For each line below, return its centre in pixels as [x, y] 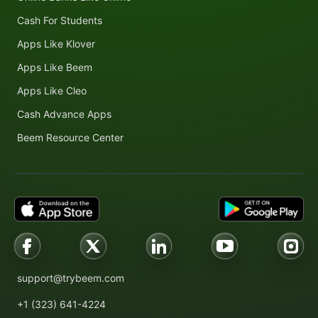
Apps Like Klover [56, 44]
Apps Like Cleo [52, 91]
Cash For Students [60, 21]
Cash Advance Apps [64, 114]
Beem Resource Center [70, 138]
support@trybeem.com [71, 278]
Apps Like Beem [55, 67]
